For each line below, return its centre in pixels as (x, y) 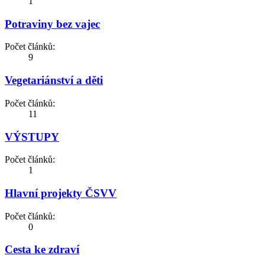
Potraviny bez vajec (52, 24)
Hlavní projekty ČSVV (61, 193)
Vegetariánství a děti (54, 80)
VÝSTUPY (32, 137)
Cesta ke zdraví (42, 250)
